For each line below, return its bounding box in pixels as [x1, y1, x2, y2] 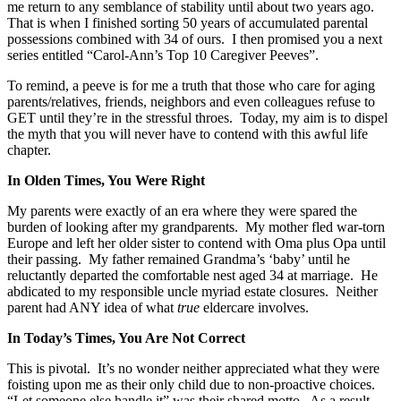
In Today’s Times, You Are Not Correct [7, 329, 245, 346]
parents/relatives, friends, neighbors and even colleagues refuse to [7, 93, 375, 109]
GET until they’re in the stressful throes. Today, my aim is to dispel [7, 109, 388, 125]
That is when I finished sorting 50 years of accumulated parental [7, 14, 368, 30]
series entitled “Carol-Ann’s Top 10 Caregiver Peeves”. [7, 47, 319, 63]
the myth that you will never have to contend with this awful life [7, 125, 368, 141]
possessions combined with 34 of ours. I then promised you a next [7, 30, 382, 47]
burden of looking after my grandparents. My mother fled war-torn [7, 218, 385, 235]
